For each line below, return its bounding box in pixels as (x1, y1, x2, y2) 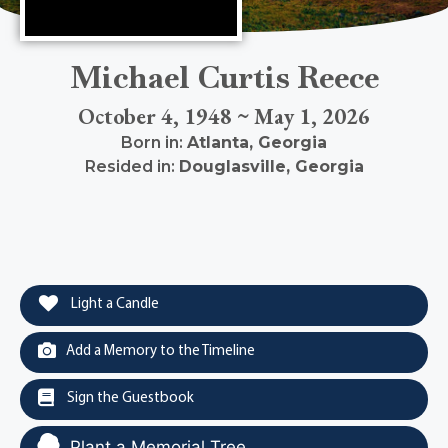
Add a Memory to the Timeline (66, 344, 255, 359)
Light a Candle (68, 297, 159, 312)
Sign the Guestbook (64, 391, 194, 406)
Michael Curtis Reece (69, 56, 379, 97)
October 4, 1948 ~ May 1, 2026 (78, 101, 370, 131)
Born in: (121, 132, 187, 152)
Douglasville (178, 156, 286, 176)
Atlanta (187, 132, 249, 152)
